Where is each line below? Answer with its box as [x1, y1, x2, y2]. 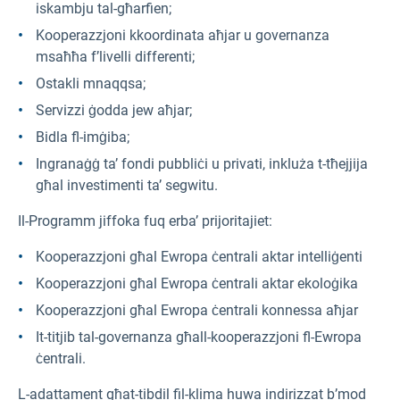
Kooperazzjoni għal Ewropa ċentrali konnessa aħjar [36, 302, 358, 320]
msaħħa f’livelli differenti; [36, 48, 195, 66]
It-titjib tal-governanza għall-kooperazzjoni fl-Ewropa [36, 329, 362, 346]
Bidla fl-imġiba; [36, 129, 129, 146]
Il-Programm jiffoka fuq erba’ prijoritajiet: [18, 212, 272, 230]
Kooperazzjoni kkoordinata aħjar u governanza [36, 27, 329, 45]
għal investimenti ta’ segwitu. [36, 177, 218, 195]
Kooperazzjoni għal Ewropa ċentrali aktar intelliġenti [36, 248, 362, 266]
